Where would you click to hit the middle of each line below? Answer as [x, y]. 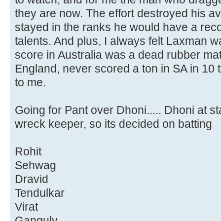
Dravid [32, 179]
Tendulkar [40, 193]
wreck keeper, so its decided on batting [113, 124]
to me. [30, 82]
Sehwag [36, 165]
